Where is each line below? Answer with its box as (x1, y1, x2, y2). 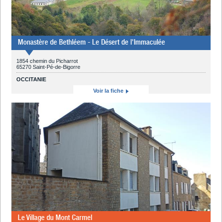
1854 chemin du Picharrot (16, 57, 78, 64)
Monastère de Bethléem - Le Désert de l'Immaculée (18, 37, 166, 47)
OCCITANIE (16, 76, 47, 82)
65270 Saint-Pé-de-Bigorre (16, 63, 81, 70)
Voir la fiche (93, 87, 125, 94)
